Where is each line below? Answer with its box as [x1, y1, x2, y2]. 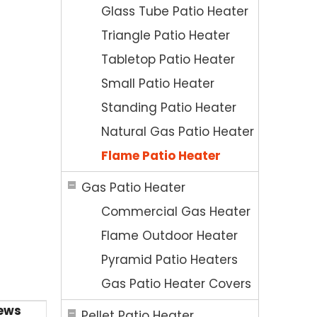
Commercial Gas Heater [101, 203, 250, 220]
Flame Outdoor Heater [101, 227, 238, 244]
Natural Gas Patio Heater [101, 123, 254, 140]
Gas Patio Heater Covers [101, 275, 251, 292]
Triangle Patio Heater [101, 27, 230, 44]
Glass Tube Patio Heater [101, 3, 248, 20]
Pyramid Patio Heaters [101, 251, 238, 268]
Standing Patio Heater [101, 99, 236, 116]
